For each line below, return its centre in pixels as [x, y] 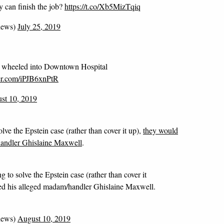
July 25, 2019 [39, 26]
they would [160, 130]
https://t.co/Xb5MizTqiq [102, 6]
